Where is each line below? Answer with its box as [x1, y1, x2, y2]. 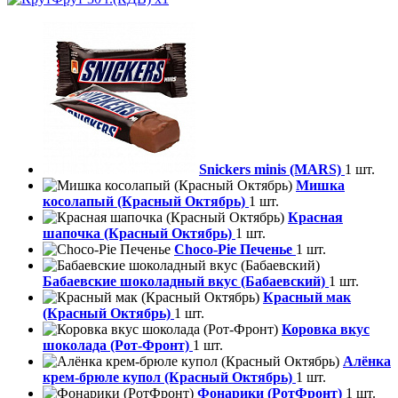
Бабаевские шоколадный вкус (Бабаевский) [43, 274, 329, 290]
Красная [288, 210, 343, 226]
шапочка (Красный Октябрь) [43, 226, 235, 242]
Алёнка [343, 354, 391, 370]
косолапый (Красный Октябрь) [43, 194, 249, 210]
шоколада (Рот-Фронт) [43, 338, 193, 354]
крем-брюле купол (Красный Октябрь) [43, 370, 296, 386]
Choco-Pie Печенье [174, 242, 296, 258]
